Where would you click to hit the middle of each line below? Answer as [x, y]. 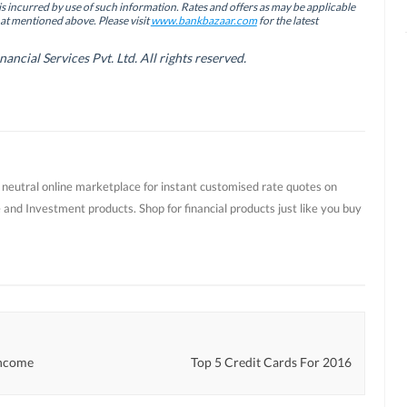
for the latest [287, 20]
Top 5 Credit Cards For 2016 [272, 362]
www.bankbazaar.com [203, 20]
